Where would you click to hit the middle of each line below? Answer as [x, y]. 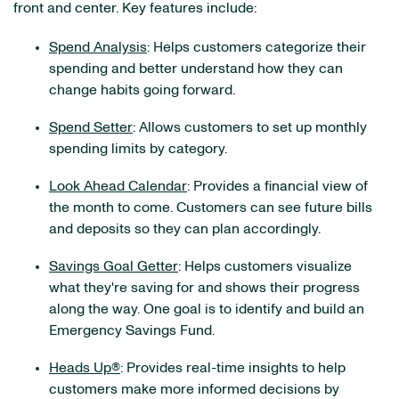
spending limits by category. [138, 149]
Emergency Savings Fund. [132, 330]
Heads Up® [85, 368]
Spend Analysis [98, 47]
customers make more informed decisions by [194, 389]
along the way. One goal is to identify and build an [207, 309]
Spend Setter [91, 127]
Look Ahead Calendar [118, 186]
